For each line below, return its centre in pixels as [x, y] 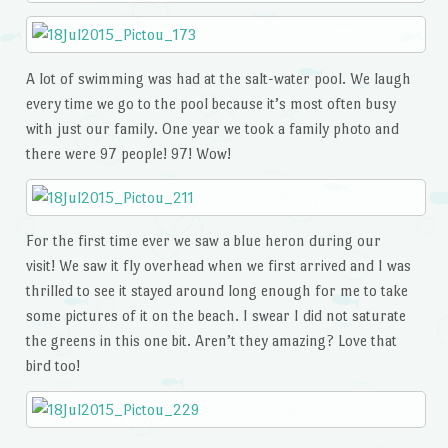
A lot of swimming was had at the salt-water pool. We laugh [218, 78]
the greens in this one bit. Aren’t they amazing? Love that [211, 341]
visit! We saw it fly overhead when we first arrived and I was [218, 266]
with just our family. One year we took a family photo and [212, 128]
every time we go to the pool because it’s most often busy [210, 103]
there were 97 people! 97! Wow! [128, 153]
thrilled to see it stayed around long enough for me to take [216, 291]
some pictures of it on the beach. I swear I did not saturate [215, 316]
